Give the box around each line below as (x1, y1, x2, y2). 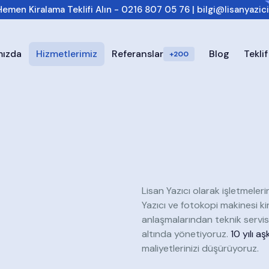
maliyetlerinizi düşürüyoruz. (142, 241, 259, 255)
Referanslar (112, 47, 163, 60)
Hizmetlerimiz (36, 47, 97, 60)
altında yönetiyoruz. (142, 227, 231, 240)
